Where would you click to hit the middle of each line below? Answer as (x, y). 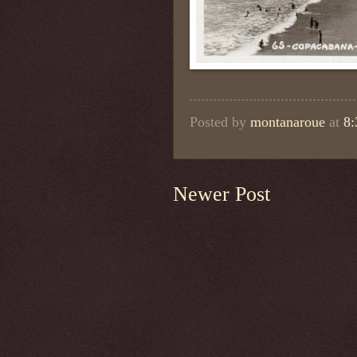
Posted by (220, 122)
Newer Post (222, 194)
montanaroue (288, 122)
